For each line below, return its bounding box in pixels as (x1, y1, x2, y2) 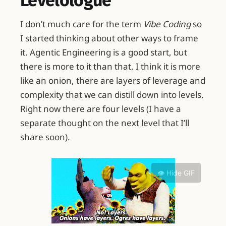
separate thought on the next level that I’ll (20, 117, 189, 129)
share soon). (20, 131, 70, 143)
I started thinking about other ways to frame (20, 32, 198, 44)
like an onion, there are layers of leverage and (20, 74, 205, 86)
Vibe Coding (143, 18, 191, 30)
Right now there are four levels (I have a (20, 102, 181, 115)
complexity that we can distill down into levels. (20, 88, 204, 100)
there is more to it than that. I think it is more (20, 60, 200, 72)
